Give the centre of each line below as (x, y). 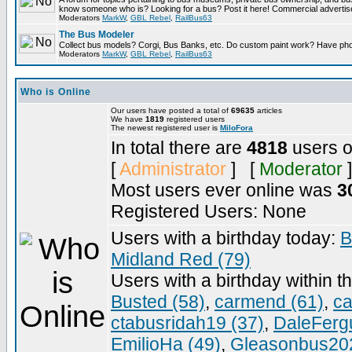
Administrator (173, 169)
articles (268, 110)
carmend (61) (269, 302)
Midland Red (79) (181, 259)
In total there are (179, 148)
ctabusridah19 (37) (187, 323)
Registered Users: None (209, 211)
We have (128, 119)
